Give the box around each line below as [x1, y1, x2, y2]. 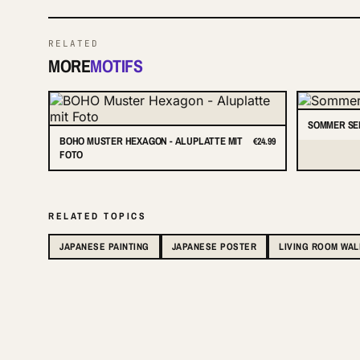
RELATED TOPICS [48, 210, 146, 223]
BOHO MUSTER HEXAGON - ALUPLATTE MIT [59, 134, 243, 148]
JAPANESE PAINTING [59, 240, 149, 253]
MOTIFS [90, 54, 142, 78]
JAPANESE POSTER [171, 240, 256, 253]
